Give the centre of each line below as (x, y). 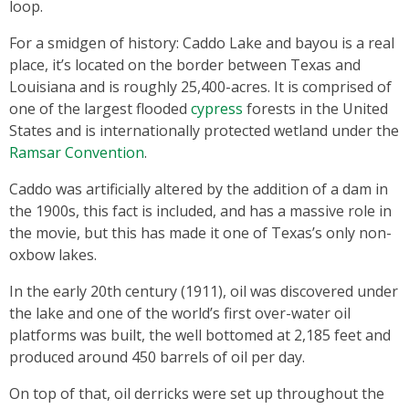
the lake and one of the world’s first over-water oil (180, 313)
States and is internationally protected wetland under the (204, 130)
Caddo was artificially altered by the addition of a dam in (199, 189)
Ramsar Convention (77, 152)
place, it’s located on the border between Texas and (185, 64)
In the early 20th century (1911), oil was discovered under (204, 291)
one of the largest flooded (100, 108)
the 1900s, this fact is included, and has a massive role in (200, 210)
